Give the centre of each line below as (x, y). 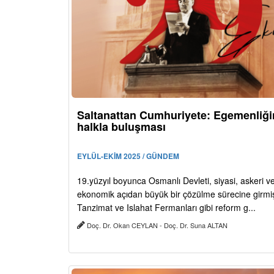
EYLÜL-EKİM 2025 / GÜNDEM (128, 156)
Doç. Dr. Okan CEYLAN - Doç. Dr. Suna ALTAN (157, 225)
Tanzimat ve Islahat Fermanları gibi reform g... (166, 207)
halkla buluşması (121, 126)
